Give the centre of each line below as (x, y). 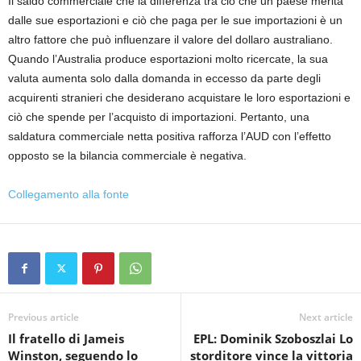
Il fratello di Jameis (66, 338)
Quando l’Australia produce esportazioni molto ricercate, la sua (168, 59)
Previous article (44, 317)
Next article (326, 317)
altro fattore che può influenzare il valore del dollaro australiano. (170, 39)
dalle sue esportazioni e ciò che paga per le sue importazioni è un (175, 20)
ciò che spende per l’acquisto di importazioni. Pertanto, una (159, 117)
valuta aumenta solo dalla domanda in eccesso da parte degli (164, 78)
